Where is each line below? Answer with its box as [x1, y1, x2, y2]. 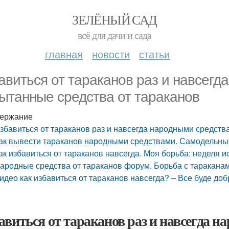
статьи [139, 47, 170, 61]
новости [92, 47, 130, 61]
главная [45, 47, 83, 61]
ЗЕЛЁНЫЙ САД [72, 11, 157, 28]
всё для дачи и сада [78, 28, 151, 42]
